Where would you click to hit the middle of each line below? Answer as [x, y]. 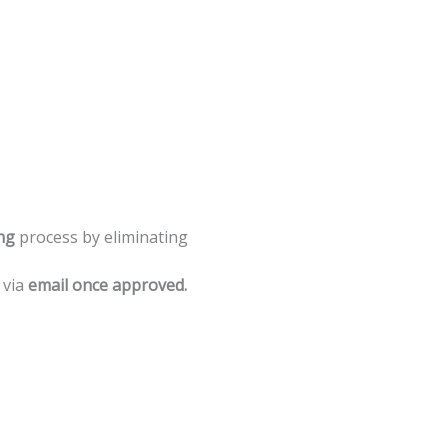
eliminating [146, 237]
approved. [149, 285]
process [48, 237]
